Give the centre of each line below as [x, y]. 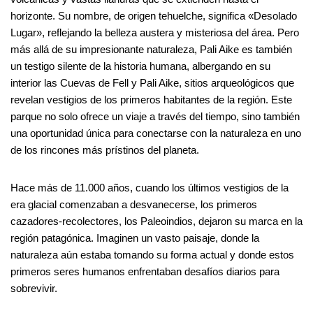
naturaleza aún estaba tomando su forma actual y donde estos [152, 255]
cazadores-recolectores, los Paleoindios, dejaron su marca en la [156, 221]
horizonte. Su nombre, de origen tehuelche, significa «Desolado [154, 16]
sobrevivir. [34, 289]
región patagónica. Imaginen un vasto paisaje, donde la [135, 238]
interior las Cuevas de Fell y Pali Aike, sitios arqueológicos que [152, 83]
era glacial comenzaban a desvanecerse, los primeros [134, 205]
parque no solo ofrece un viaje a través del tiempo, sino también [155, 117]
